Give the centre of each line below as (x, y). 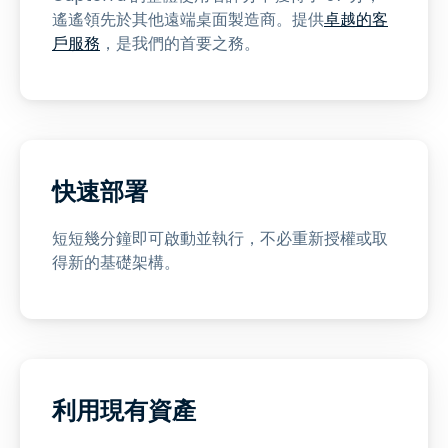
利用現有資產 (124, 410)
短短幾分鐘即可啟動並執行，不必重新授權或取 (220, 238)
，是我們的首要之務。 (180, 43)
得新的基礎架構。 (116, 262)
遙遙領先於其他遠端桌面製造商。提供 (188, 19)
